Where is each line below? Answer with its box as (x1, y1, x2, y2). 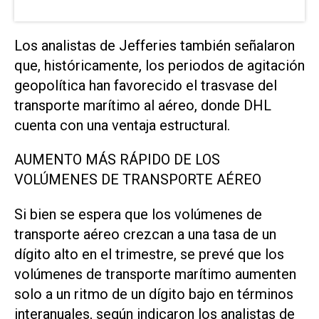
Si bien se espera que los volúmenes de (14, 206, 262, 224)
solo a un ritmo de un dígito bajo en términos (14, 286, 293, 303)
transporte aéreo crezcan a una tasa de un (14, 226, 276, 244)
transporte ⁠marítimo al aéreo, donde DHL (14, 96, 271, 114)
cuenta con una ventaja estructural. (14, 116, 230, 134)
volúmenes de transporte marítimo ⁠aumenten (14, 266, 296, 283)
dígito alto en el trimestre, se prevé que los (14, 246, 284, 263)
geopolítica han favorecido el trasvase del (14, 76, 277, 94)
